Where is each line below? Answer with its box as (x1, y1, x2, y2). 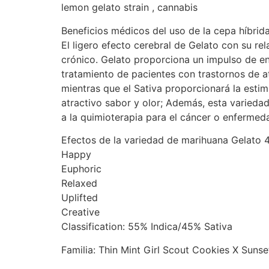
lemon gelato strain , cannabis (61, 1, 198, 14)
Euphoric (61, 163, 101, 175)
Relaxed (61, 177, 97, 190)
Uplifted (61, 192, 98, 204)
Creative (61, 206, 100, 219)
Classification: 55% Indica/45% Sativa (61, 220, 232, 233)
